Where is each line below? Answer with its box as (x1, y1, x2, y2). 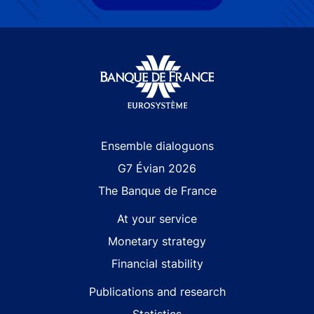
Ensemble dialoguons (100, 139, 214, 153)
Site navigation (16, 138, 95, 153)
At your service (117, 212, 197, 226)
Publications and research (88, 285, 226, 299)
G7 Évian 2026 (118, 161, 196, 176)
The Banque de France (97, 184, 217, 198)
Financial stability (111, 257, 203, 271)
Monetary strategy (108, 234, 206, 249)
